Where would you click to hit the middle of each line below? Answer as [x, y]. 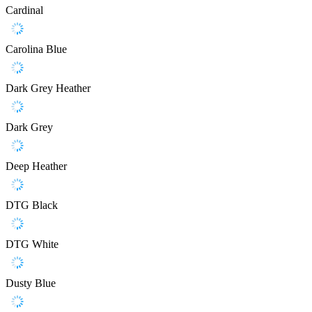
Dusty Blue [31, 283]
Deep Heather [36, 166]
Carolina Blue [36, 49]
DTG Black [32, 205]
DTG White [32, 244]
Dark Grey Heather [48, 88]
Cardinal [24, 10]
